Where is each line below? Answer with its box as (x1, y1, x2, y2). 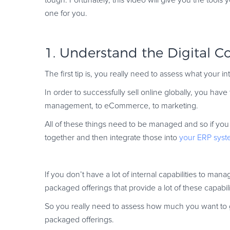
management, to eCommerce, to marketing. (45, 102, 198, 110)
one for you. (45, 9, 87, 17)
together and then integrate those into (45, 133, 179, 142)
